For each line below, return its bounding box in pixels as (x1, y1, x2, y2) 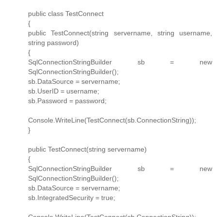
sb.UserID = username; (28, 87, 99, 95)
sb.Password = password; (28, 96, 107, 105)
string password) (28, 38, 79, 46)
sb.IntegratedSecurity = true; (28, 193, 115, 201)
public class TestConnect (28, 9, 104, 17)
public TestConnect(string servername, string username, (28, 29, 212, 37)
